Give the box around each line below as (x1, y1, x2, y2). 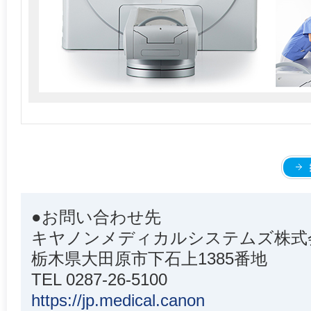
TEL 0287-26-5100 (31, 270, 167, 289)
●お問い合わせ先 (31, 208, 161, 226)
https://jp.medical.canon (31, 291, 205, 310)
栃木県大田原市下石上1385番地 (31, 249, 267, 268)
